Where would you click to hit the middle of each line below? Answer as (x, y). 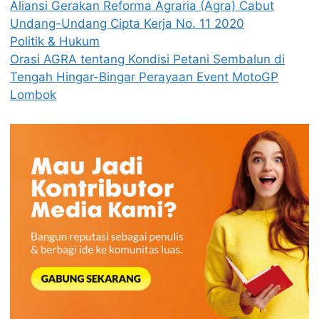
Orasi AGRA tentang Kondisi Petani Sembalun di (147, 59)
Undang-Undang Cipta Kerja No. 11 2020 (127, 23)
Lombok (33, 94)
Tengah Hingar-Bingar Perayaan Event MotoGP (144, 77)
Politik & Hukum (55, 41)
